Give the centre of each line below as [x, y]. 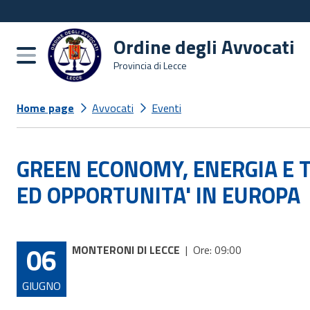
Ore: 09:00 [217, 250]
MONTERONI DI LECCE [126, 250]
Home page [45, 108]
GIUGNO [42, 286]
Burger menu [65, 55]
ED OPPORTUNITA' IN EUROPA [158, 195]
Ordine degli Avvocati [204, 47]
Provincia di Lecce [150, 65]
